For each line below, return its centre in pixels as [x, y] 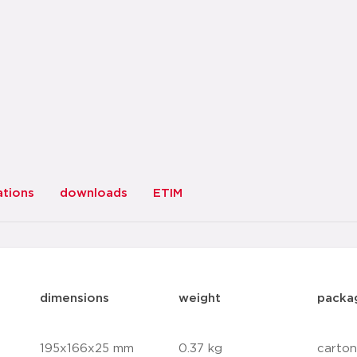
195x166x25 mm [87, 349]
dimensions [75, 298]
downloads [94, 193]
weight [199, 298]
